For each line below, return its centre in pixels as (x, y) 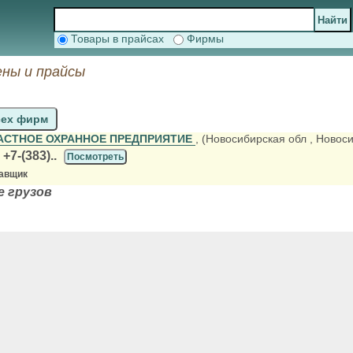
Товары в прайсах (121, 39)
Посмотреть (95, 157)
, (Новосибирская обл (251, 139)
